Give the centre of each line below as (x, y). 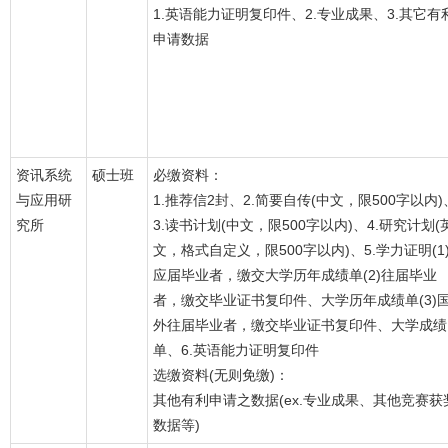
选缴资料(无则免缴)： (221, 375)
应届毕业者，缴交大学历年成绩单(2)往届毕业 (295, 275)
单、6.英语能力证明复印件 (236, 350)
